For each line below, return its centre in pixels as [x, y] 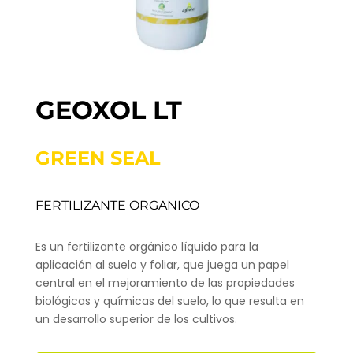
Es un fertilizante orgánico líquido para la [147, 246]
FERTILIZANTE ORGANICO [117, 205]
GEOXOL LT [108, 110]
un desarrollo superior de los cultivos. [136, 319]
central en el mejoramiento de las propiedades [165, 282]
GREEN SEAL [98, 158]
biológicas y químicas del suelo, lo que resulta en [169, 301]
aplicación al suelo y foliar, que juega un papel [162, 264]
